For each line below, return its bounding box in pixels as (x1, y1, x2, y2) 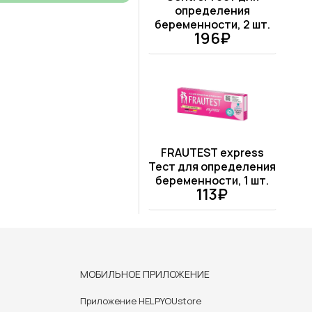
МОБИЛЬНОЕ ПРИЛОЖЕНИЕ (80, 267, 210, 281)
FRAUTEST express (160, 145, 264, 161)
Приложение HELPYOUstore (80, 295, 201, 308)
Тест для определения (148, 159, 276, 175)
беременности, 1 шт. (155, 173, 270, 189)
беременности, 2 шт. (154, 17, 270, 33)
